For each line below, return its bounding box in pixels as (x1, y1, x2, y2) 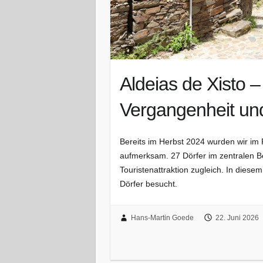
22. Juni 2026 (215, 214, 259, 222)
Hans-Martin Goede (130, 214, 194, 222)
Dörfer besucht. (120, 178, 178, 188)
